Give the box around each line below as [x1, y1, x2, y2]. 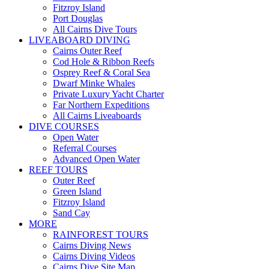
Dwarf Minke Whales [53, 78, 135, 88]
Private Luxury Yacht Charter [53, 89, 164, 99]
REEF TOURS [29, 165, 88, 175]
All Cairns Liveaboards [53, 110, 141, 121]
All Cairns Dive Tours [53, 24, 137, 34]
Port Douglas [53, 13, 103, 23]
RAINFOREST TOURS [53, 229, 148, 240]
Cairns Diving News [53, 240, 131, 250]
